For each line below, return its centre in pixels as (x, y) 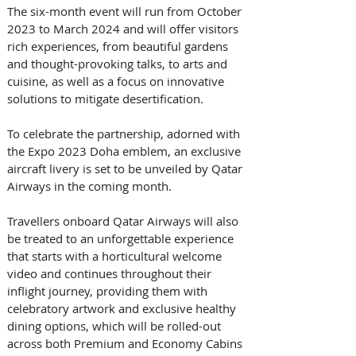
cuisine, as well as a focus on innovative (117, 81)
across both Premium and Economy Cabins (126, 343)
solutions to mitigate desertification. (107, 98)
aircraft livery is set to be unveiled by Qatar (126, 168)
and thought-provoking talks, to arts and (119, 63)
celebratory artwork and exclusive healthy (123, 308)
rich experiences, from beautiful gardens (119, 46)
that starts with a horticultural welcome (116, 255)
